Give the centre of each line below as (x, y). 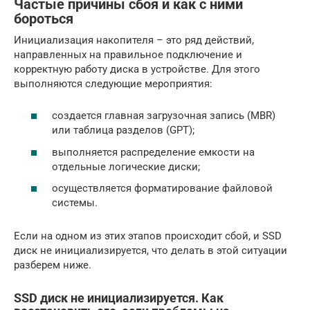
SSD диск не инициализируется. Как (119, 298)
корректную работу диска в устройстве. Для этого (137, 69)
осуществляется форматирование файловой (162, 188)
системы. (75, 203)
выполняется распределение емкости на (153, 152)
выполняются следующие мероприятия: (113, 83)
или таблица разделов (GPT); (123, 130)
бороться (44, 19)
